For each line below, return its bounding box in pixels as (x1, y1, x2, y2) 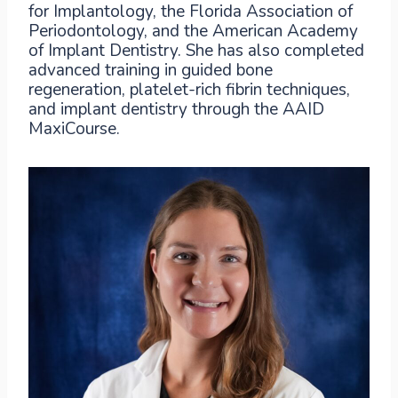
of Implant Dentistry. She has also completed (28, 39, 364, 62)
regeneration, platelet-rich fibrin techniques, (28, 78, 350, 101)
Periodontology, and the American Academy (28, 20, 358, 43)
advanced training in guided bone (28, 59, 273, 82)
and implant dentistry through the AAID (28, 98, 324, 121)
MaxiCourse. (28, 117, 120, 140)
